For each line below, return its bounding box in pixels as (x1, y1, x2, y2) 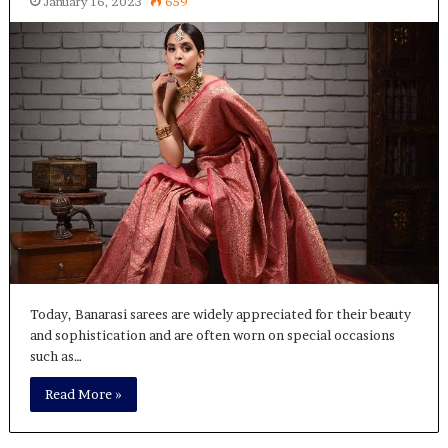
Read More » (44, 385, 122, 402)
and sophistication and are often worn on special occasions (29, 326, 395, 343)
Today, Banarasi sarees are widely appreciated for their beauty (29, 305, 411, 322)
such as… (29, 347, 82, 364)
